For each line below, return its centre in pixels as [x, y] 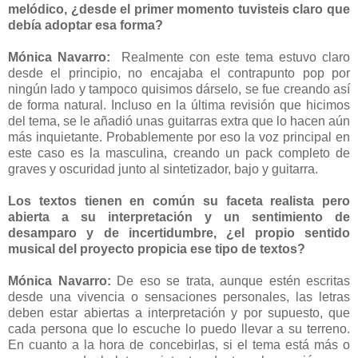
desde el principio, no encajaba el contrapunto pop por [179, 73]
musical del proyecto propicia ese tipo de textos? [158, 249]
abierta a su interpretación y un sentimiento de [179, 217]
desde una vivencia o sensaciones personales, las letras [179, 296]
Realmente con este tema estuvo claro [236, 57]
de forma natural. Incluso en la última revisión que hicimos [179, 105]
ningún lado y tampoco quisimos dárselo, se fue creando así [179, 89]
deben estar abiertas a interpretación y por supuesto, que [179, 312]
